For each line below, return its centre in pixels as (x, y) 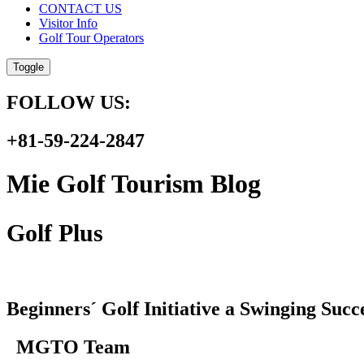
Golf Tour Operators (91, 37)
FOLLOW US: (76, 102)
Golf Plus (55, 232)
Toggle (28, 67)
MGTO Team (68, 347)
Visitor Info (68, 23)
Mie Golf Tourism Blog (134, 183)
